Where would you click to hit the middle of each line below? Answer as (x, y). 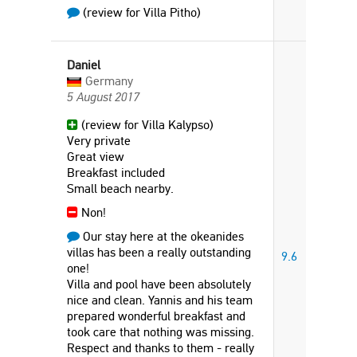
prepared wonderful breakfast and (156, 316)
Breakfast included (116, 173)
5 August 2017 (104, 97)
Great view (96, 157)
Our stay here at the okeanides (162, 236)
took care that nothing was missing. (161, 332)
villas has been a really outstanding (159, 252)
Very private (99, 141)
